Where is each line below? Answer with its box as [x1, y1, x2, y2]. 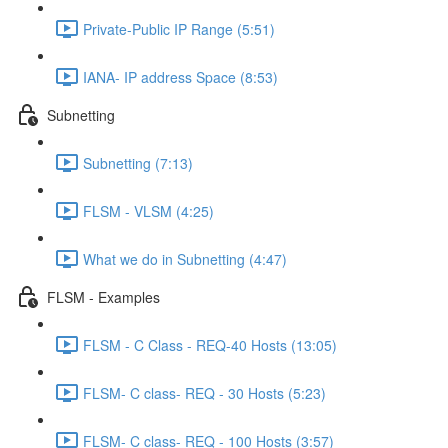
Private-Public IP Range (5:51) [83, 18, 275, 39]
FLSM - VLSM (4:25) [83, 200, 214, 221]
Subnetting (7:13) [83, 152, 193, 173]
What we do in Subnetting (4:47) [83, 248, 287, 269]
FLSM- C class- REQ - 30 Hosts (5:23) [83, 382, 326, 403]
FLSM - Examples [47, 286, 160, 307]
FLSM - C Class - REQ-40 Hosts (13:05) [83, 334, 337, 355]
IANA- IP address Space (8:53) [83, 66, 278, 87]
